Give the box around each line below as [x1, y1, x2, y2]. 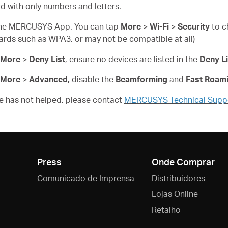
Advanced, [29, 74, 70, 84]
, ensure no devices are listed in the [65, 54, 199, 64]
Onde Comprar [151, 156, 215, 167]
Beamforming [116, 74, 167, 84]
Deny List [29, 54, 65, 64]
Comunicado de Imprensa [37, 173, 134, 183]
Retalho [151, 204, 181, 215]
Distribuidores [151, 173, 205, 183]
